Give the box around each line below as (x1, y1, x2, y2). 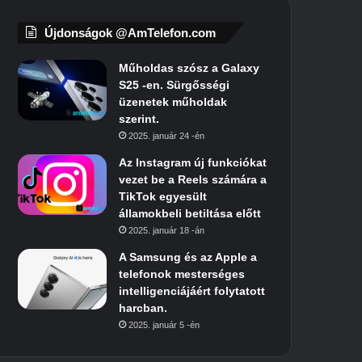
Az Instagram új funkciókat (119, 156, 267, 169)
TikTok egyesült (119, 190, 208, 203)
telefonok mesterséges (119, 267, 246, 280)
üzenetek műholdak (119, 95, 228, 108)
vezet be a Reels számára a (119, 173, 267, 186)
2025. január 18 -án (128, 225, 205, 235)
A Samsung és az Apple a (119, 250, 258, 263)
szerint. (119, 112, 160, 125)
